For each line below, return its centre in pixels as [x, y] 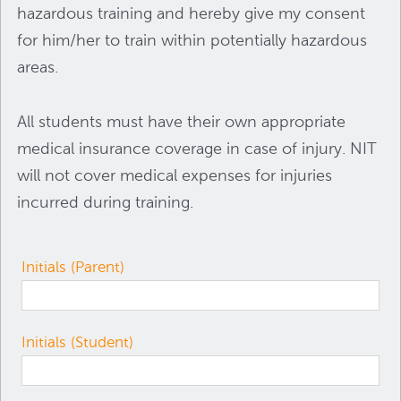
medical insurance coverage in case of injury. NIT [197, 149]
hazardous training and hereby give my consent [192, 13]
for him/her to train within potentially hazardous [192, 39]
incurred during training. [106, 202]
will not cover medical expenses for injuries [175, 175]
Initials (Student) [78, 342]
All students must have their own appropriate [182, 122]
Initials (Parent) [73, 267]
